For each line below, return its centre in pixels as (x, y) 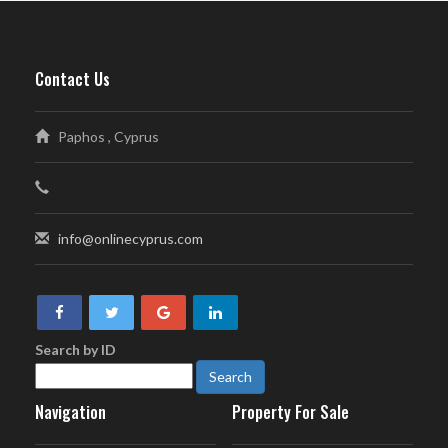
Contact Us (72, 79)
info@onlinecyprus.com (130, 239)
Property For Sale (290, 412)
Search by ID (75, 350)
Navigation (70, 412)
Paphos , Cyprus (104, 137)
